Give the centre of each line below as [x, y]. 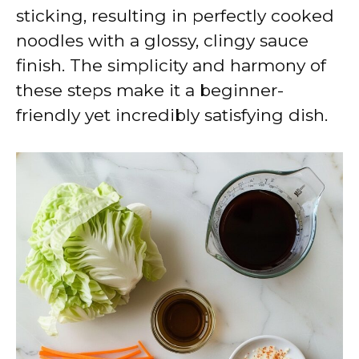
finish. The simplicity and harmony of [171, 65]
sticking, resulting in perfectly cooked [175, 15]
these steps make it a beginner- [150, 90]
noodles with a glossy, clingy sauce [162, 40]
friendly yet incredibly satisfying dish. [172, 115]
